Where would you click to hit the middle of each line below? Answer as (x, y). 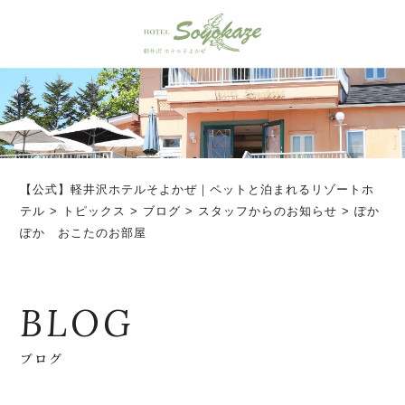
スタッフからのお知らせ (268, 211)
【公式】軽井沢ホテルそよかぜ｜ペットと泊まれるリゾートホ (198, 189)
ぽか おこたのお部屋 (84, 232)
